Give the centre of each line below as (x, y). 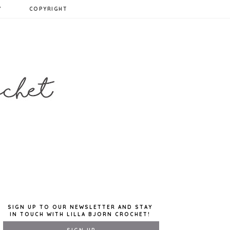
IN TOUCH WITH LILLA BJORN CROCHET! (80, 214)
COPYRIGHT (48, 9)
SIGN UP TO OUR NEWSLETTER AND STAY (80, 207)
